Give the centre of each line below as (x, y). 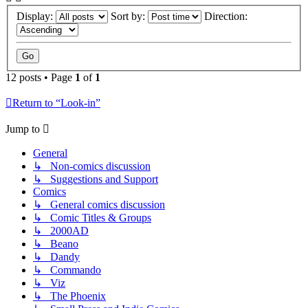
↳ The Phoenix (69, 296)
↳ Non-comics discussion (92, 166)
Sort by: (129, 16)
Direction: (227, 16)
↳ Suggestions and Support (96, 179)
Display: (36, 16)
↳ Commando (67, 269)
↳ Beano (56, 243)
